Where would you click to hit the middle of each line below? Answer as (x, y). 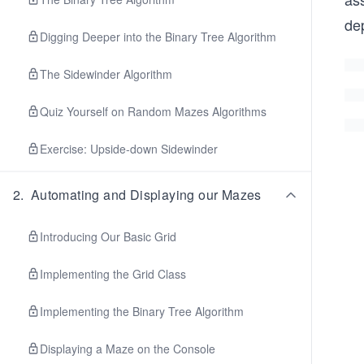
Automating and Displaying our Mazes (146, 195)
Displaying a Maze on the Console (128, 349)
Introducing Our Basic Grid (108, 236)
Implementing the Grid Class (113, 274)
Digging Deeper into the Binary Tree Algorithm (158, 37)
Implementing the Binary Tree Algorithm (142, 311)
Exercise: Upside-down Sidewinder (129, 149)
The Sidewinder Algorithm (106, 74)
